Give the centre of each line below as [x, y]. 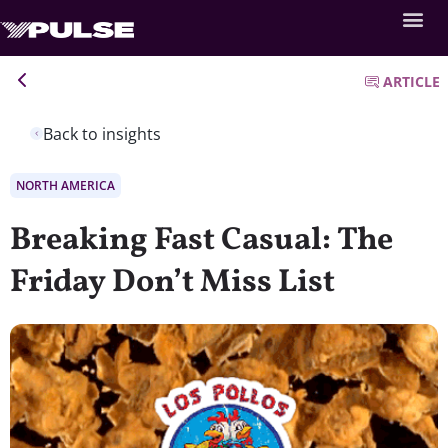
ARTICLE [411, 81]
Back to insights [102, 133]
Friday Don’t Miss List [172, 282]
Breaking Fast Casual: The [201, 240]
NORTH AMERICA [65, 185]
